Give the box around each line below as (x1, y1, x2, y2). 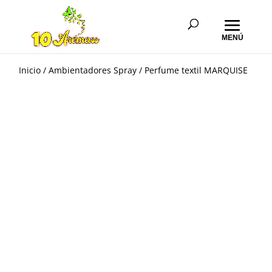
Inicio (19, 64, 41, 76)
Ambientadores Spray (49, 64, 137, 76)
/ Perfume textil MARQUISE (137, 64, 248, 76)
